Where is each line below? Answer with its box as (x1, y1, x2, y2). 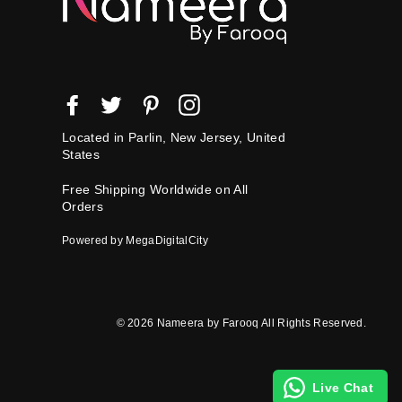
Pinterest (161, 95, 214, 110)
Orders (62, 199, 104, 214)
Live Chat (311, 380, 373, 395)
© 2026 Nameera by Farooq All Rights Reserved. (116, 317, 366, 330)
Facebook (83, 95, 143, 110)
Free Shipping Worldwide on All (62, 182, 249, 197)
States (62, 147, 100, 162)
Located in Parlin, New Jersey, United (62, 130, 285, 145)
